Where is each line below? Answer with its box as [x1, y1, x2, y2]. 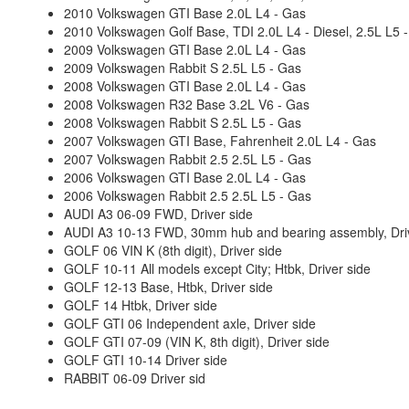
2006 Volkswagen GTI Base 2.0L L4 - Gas [64, 168, 306, 186]
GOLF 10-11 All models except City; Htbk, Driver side [64, 259, 371, 278]
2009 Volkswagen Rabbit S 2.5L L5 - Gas [64, 58, 301, 77]
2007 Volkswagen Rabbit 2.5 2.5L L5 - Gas [64, 150, 311, 168]
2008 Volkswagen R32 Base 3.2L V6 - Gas [64, 95, 309, 113]
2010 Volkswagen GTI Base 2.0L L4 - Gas [64, 4, 306, 22]
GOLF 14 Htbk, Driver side [64, 296, 217, 314]
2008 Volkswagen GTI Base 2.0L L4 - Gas [64, 77, 306, 95]
